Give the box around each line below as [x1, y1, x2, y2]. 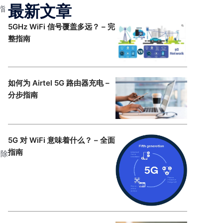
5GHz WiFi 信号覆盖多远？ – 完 [8, 22, 115, 32]
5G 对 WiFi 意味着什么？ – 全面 [8, 135, 115, 145]
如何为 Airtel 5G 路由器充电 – [8, 78, 110, 88]
